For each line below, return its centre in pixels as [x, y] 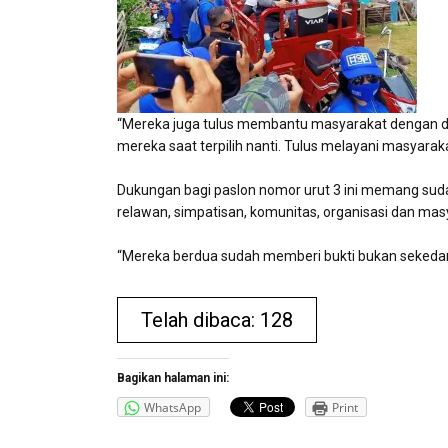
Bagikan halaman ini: [173, 378]
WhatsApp [172, 407]
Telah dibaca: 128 [217, 320]
